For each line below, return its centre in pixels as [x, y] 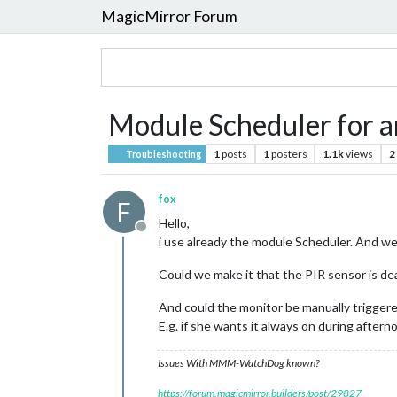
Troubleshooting [163, 154]
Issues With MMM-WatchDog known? [238, 363]
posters [289, 154]
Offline [162, 235]
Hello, [174, 223]
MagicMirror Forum [169, 16]
